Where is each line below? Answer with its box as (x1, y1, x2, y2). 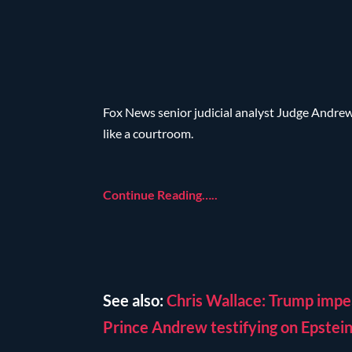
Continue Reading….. (103, 187, 218, 203)
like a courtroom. (103, 125, 194, 141)
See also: (103, 290, 167, 310)
